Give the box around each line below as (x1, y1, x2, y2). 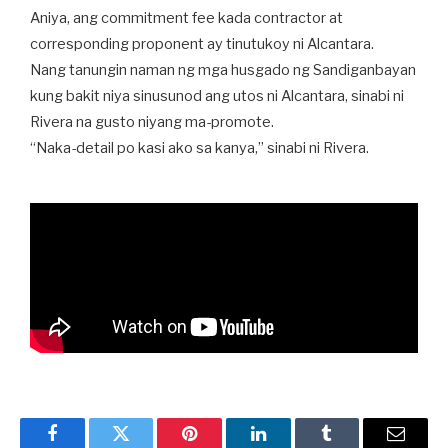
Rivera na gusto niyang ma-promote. (30, 113, 274, 131)
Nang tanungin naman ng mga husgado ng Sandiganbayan (30, 61, 416, 79)
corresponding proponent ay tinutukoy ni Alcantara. (30, 35, 374, 53)
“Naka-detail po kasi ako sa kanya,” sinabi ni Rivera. (30, 139, 369, 157)
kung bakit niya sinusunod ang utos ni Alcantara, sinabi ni (30, 87, 404, 105)
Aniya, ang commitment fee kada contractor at (30, 9, 343, 27)
